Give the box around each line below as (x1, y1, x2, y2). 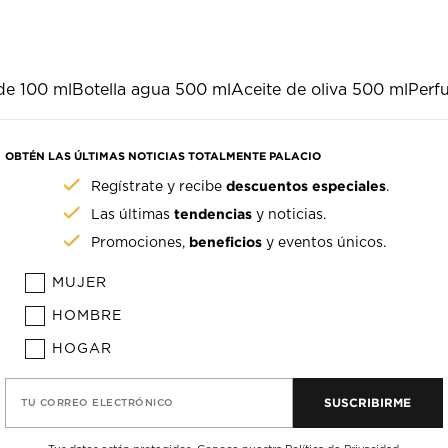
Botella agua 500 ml (72, 82, 231, 99)
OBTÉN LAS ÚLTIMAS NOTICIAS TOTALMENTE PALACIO (5, 150, 322, 163)
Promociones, (91, 236, 190, 251)
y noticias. (252, 208, 327, 223)
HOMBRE (52, 309, 123, 324)
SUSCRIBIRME (324, 396, 412, 410)
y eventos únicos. (262, 236, 387, 251)
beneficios (189, 234, 263, 250)
